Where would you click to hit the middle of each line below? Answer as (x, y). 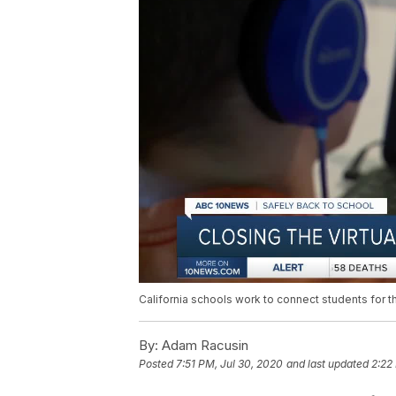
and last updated (327, 364)
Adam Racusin (203, 346)
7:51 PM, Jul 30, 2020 (229, 364)
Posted (157, 364)
